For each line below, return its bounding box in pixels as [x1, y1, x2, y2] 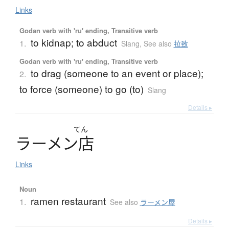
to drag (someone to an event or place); [30, 65, 203, 80]
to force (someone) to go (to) [19, 81, 144, 96]
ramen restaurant [30, 193, 106, 208]
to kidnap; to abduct [30, 35, 117, 49]
